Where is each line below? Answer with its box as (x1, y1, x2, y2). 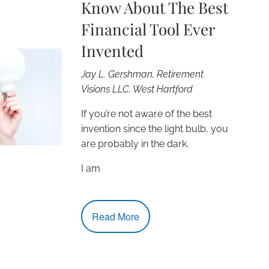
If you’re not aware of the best (81, 108, 213, 120)
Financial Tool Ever (81, 19, 216, 40)
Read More (92, 209, 140, 223)
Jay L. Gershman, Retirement (81, 68, 204, 80)
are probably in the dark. (81, 138, 189, 150)
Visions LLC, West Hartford (81, 83, 193, 95)
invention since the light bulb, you (81, 123, 229, 135)
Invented (81, 40, 144, 62)
